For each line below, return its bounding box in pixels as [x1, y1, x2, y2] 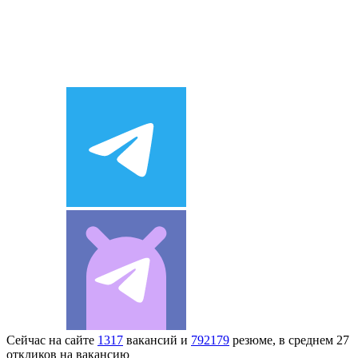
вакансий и [123, 332, 191, 347]
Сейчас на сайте [6, 332, 97, 347]
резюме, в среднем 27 [229, 332, 349, 347]
